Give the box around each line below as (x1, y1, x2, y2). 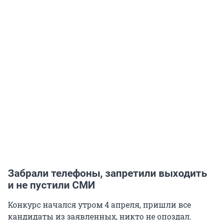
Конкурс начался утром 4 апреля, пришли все (8, 199, 191, 210)
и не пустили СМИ (8, 179, 95, 192)
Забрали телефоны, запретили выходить (8, 167, 207, 180)
